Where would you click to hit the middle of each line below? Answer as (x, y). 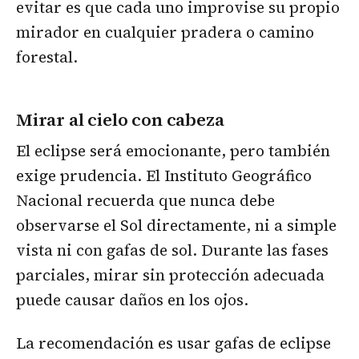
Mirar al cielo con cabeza (120, 119)
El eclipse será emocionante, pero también (173, 150)
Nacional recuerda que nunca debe (145, 200)
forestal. (47, 57)
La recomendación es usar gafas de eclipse (173, 343)
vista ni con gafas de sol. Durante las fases (172, 250)
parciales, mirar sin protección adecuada (170, 274)
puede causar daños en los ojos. (132, 299)
